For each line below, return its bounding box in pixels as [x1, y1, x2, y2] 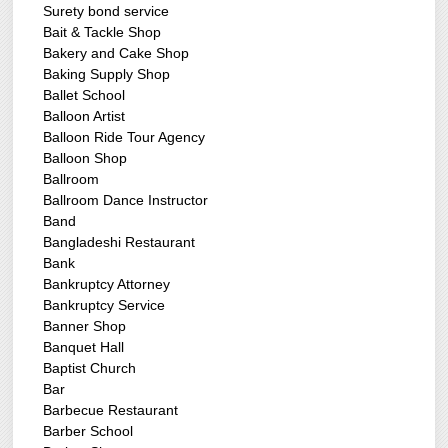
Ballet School [43, 87, 126, 104]
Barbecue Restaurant [43, 402, 179, 419]
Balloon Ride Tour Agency [43, 129, 206, 146]
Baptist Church [43, 360, 137, 377]
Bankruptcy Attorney [43, 276, 171, 293]
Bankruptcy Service [43, 297, 166, 314]
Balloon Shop [43, 150, 128, 167]
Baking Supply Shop [43, 66, 171, 83]
